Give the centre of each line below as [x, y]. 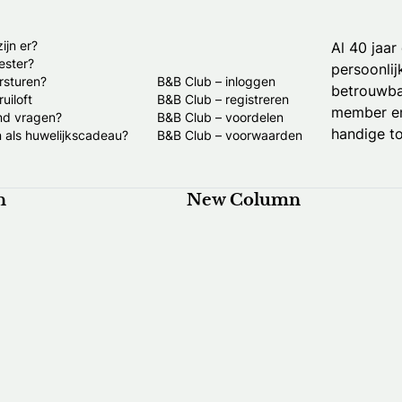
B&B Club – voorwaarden [230, 135]
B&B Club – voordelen [220, 118]
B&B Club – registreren [223, 100]
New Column [244, 201]
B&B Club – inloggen [216, 82]
